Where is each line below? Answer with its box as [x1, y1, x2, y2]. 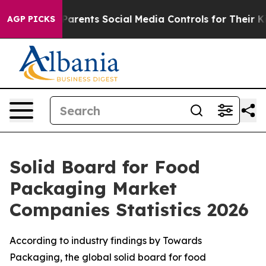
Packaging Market [9, 177, 177, 199]
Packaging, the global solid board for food [9, 251, 206, 263]
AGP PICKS [7, 14, 55, 24]
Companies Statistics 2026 [9, 198, 249, 221]
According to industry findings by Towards [9, 235, 202, 246]
